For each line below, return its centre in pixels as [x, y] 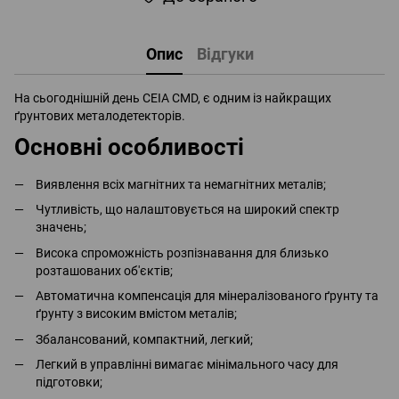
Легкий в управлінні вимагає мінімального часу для [187, 364]
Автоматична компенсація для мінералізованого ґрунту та [207, 296]
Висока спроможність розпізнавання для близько [182, 252]
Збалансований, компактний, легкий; [144, 339]
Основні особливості [129, 147]
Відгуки [225, 53]
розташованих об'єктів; [104, 270]
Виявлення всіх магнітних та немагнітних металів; [181, 184]
